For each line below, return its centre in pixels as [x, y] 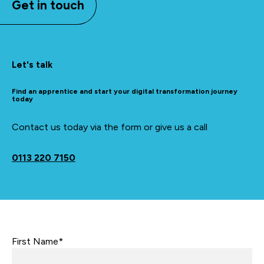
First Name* [37, 241]
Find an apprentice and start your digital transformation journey [125, 91]
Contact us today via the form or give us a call [110, 127]
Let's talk [32, 65]
